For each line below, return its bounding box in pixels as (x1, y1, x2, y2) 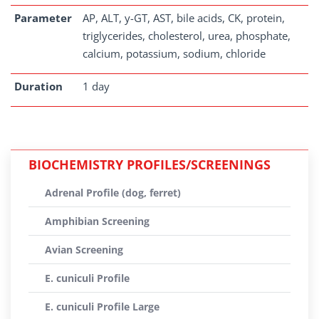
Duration (14, 79, 63, 93)
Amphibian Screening (45, 214, 150, 228)
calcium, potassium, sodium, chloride (83, 46, 266, 61)
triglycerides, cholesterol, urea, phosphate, (83, 28, 291, 43)
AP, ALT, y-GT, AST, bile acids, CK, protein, (83, 11, 285, 25)
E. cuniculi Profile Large (45, 300, 159, 313)
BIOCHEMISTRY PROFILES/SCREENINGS (28, 156, 271, 173)
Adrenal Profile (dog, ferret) (45, 186, 181, 199)
